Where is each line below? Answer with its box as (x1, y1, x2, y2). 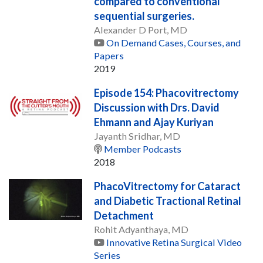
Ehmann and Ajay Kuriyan (94, 115, 214, 129)
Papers (94, 49, 124, 61)
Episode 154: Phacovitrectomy (94, 86, 240, 99)
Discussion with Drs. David (94, 100, 220, 114)
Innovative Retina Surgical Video (106, 236, 242, 248)
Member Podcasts (104, 143, 182, 154)
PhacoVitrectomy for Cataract (94, 179, 241, 193)
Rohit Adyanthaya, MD (94, 223, 189, 235)
